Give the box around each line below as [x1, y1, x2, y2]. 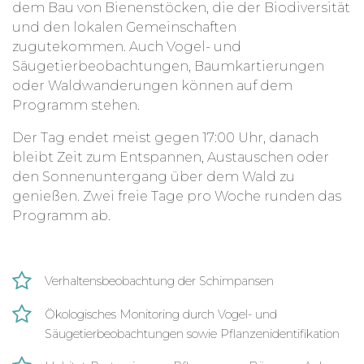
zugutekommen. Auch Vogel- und [12, 39, 241, 55]
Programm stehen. [12, 97, 140, 114]
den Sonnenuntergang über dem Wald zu [12, 169, 295, 185]
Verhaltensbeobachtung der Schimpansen [45, 274, 274, 289]
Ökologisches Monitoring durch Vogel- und [45, 307, 277, 323]
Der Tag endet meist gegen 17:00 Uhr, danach [12, 130, 318, 146]
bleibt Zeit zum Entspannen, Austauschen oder [12, 149, 329, 166]
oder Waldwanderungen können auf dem [12, 78, 292, 94]
